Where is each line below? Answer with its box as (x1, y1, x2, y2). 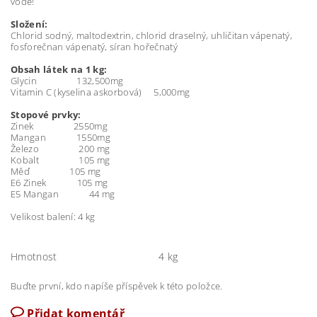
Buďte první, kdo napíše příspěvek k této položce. (11, 279, 223, 292)
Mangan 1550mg (11, 131, 110, 144)
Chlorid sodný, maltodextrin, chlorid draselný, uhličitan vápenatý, (11, 29, 293, 42)
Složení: (11, 18, 48, 30)
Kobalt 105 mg (11, 154, 110, 166)
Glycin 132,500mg (11, 74, 124, 87)
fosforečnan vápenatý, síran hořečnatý (11, 40, 178, 53)
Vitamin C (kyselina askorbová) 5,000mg (11, 86, 190, 98)
